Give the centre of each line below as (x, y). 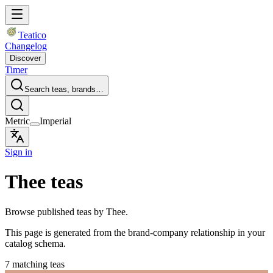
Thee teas (44, 182)
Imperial (55, 121)
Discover (25, 58)
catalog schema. (35, 243)
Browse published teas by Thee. (66, 211)
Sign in (19, 152)
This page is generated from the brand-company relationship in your (135, 232)
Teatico (32, 35)
